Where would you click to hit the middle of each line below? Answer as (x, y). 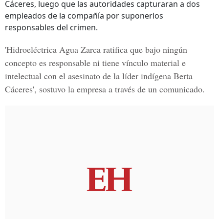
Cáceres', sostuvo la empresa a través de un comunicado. (105, 89)
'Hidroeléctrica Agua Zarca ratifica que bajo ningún (96, 49)
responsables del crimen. (51, 27)
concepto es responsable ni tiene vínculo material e (95, 63)
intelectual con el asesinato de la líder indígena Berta (99, 76)
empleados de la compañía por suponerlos (84, 16)
